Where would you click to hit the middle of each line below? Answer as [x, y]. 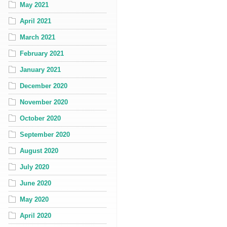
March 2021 [37, 37]
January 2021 [40, 69]
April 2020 [35, 215]
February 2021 [42, 53]
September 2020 [45, 134]
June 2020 [35, 183]
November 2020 [44, 102]
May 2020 [34, 199]
